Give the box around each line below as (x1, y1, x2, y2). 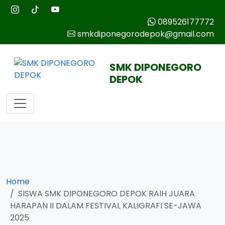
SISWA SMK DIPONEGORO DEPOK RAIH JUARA (18, 188, 195, 199)
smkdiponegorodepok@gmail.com (75, 28, 214, 40)
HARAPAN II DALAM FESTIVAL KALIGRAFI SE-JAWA (10, 200, 201, 211)
